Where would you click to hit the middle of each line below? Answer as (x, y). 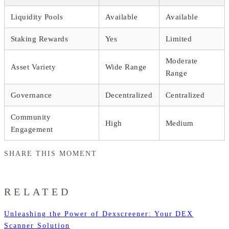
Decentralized (129, 95)
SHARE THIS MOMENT (51, 153)
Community (31, 117)
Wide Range (126, 67)
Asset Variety (33, 67)
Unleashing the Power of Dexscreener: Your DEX (99, 214)
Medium (180, 123)
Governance (31, 95)
